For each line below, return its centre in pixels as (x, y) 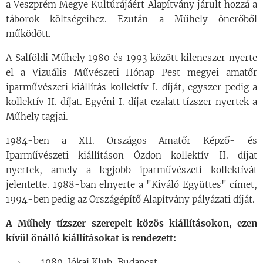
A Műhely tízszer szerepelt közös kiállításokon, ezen (131, 223)
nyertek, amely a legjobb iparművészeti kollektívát (131, 170)
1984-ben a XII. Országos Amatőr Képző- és (131, 140)
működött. (28, 33)
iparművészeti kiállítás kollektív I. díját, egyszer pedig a (131, 87)
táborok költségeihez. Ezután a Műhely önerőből (131, 19)
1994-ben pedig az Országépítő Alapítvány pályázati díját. (130, 199)
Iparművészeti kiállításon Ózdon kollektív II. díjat (131, 155)
